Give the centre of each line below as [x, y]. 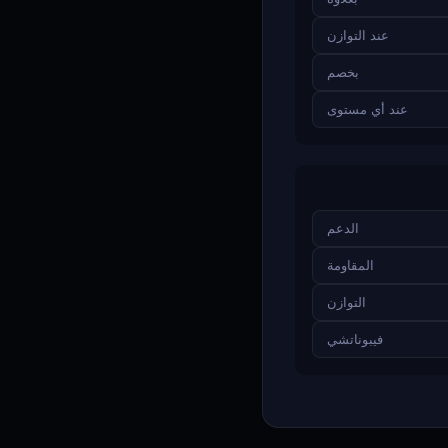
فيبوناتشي [355, 339]
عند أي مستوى [367, 109]
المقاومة [350, 265]
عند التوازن [358, 35]
